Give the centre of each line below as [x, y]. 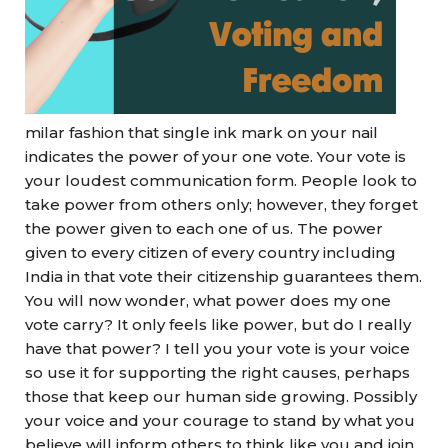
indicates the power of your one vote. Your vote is [215, 156]
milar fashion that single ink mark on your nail [201, 132]
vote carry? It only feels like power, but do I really [218, 324]
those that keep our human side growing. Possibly [221, 396]
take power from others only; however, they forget [221, 204]
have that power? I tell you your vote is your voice [217, 348]
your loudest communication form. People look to [221, 180]
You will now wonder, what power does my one [208, 300]
